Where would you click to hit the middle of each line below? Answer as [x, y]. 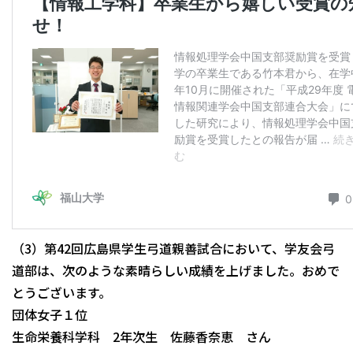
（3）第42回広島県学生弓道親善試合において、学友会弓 [173, 248]
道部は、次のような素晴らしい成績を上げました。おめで [176, 270]
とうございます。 [61, 292]
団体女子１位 [50, 314]
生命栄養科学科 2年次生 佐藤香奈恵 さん [141, 336]
